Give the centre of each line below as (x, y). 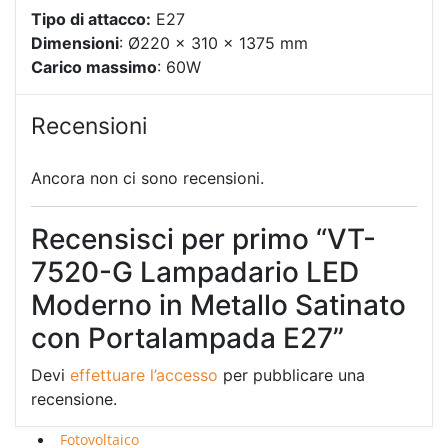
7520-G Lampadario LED (195, 272)
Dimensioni (75, 42)
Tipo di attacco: (91, 18)
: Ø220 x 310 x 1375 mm (213, 42)
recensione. (74, 399)
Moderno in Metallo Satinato (218, 305)
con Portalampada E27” (187, 338)
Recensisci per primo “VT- (203, 239)
